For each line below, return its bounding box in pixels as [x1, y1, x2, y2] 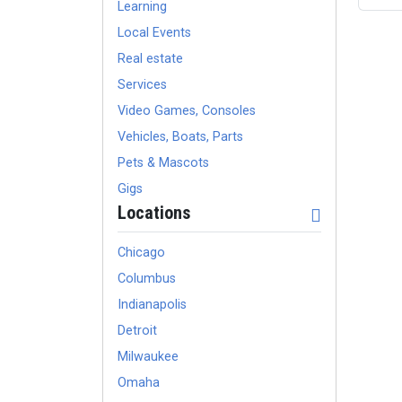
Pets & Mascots [118, 155, 209, 170]
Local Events [118, 25, 191, 40]
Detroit [118, 322, 157, 338]
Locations [118, 202, 190, 223]
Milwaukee [118, 348, 179, 364]
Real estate [118, 51, 183, 66]
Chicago [118, 244, 165, 260]
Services [118, 77, 167, 92]
